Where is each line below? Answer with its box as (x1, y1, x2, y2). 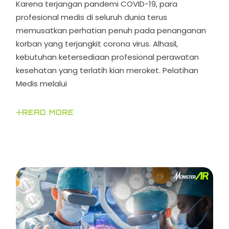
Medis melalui (16, 78, 67, 89)
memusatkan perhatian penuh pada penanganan (16, 25, 207, 36)
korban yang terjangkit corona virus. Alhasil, (16, 38, 178, 50)
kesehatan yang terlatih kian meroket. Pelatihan (16, 65, 199, 76)
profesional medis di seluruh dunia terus (16, 12, 168, 23)
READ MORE (22, 108, 74, 117)
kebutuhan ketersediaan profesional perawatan (16, 52, 199, 63)
